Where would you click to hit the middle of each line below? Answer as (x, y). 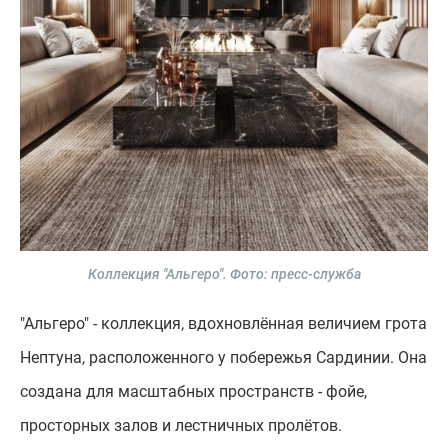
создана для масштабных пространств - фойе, (193, 392)
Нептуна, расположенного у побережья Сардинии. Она (223, 358)
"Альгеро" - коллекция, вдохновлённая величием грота (223, 324)
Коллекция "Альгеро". (157, 274)
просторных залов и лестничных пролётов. (181, 426)
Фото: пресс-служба (293, 274)
